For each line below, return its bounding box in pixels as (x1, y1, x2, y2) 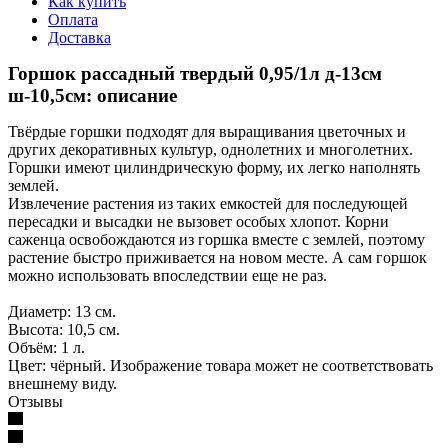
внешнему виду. (8, 374, 117, 392)
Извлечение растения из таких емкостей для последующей (8, 194, 408, 212)
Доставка (48, 28, 111, 46)
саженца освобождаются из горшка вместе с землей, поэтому (8, 230, 425, 248)
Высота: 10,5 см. (8, 320, 120, 338)
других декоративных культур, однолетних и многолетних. (8, 140, 413, 158)
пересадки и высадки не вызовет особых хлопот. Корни (8, 212, 389, 230)
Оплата (48, 10, 98, 28)
